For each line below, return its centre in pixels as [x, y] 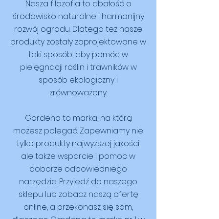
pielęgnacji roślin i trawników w [78, 67]
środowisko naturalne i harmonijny [78, 16]
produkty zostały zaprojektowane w [78, 42]
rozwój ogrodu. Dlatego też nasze [78, 29]
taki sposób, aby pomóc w [78, 55]
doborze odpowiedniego [78, 169]
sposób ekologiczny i [78, 80]
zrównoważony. [78, 93]
